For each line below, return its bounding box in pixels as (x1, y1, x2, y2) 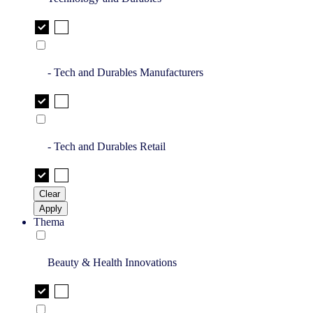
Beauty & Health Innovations (48, 256, 177, 269)
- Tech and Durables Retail (48, 140, 166, 153)
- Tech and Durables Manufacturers (48, 66, 203, 79)
